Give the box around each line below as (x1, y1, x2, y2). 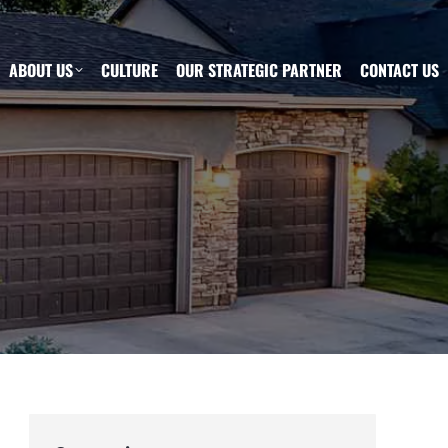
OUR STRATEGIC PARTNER (176, 57, 342, 82)
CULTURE (101, 57, 158, 82)
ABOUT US (9, 57, 73, 82)
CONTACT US (360, 57, 439, 82)
